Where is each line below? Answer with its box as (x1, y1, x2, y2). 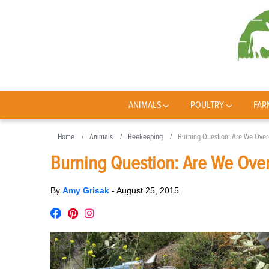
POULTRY (190, 99, 225, 111)
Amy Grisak (62, 186, 112, 195)
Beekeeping (128, 132, 163, 142)
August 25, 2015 (116, 186, 179, 195)
